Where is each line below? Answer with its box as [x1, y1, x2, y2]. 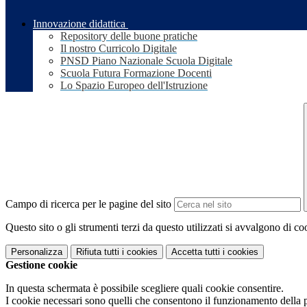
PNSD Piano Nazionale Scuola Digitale [60, 55, 232, 67]
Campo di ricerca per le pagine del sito [5, 198, 171, 210]
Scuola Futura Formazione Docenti [60, 67, 212, 79]
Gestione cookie [5, 259, 77, 271]
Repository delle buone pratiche [60, 30, 197, 42]
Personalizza [11, 247, 62, 258]
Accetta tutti [171, 247, 220, 258]
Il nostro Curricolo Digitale [60, 42, 177, 55]
